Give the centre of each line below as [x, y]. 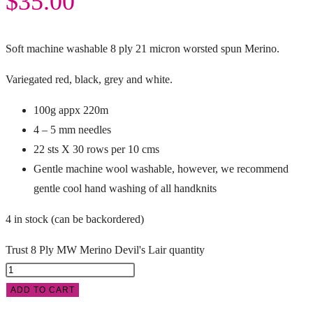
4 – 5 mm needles [72, 129]
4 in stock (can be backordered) [75, 219]
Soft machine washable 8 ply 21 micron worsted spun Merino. [143, 48]
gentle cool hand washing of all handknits [125, 188]
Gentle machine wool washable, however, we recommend [161, 168]
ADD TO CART [43, 290]
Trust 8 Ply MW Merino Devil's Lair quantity [105, 249]
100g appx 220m [71, 110]
